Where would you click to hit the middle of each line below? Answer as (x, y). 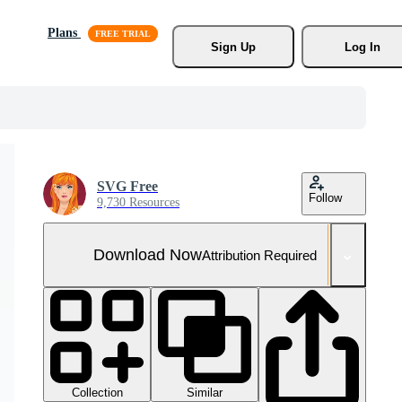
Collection (97, 393)
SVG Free (127, 186)
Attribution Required (259, 255)
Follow (325, 198)
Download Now (147, 254)
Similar (205, 393)
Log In (362, 47)
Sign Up (233, 47)
